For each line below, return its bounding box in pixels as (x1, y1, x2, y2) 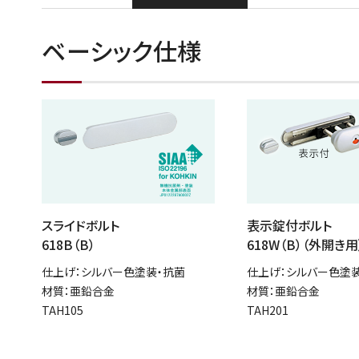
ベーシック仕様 (42, 32, 201, 68)
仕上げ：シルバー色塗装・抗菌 (42, 263, 185, 280)
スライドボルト (42, 215, 119, 235)
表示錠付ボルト (247, 215, 332, 235)
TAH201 (247, 301, 288, 318)
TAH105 (42, 301, 83, 318)
